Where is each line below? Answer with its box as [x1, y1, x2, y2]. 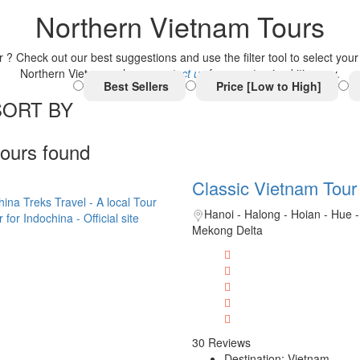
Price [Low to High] [212, 77, 321, 94]
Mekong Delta [191, 221, 263, 238]
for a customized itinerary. [206, 64, 340, 81]
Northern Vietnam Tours [35, 6, 325, 46]
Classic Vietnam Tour [191, 174, 357, 200]
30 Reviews [191, 333, 251, 350]
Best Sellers [100, 77, 169, 94]
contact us [153, 64, 206, 81]
